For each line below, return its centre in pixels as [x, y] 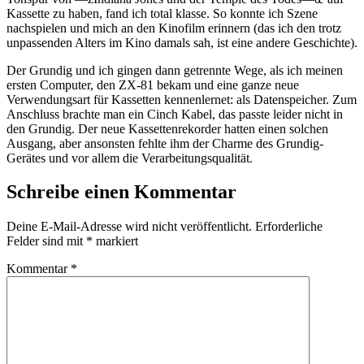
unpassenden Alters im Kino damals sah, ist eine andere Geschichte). [182, 42]
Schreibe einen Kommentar [121, 192]
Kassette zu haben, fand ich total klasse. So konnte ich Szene [162, 13]
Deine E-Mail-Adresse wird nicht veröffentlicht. [129, 227]
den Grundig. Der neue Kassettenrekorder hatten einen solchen [167, 128]
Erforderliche [289, 227]
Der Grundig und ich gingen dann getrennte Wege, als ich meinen [175, 70]
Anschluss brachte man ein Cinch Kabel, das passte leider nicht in [175, 114]
